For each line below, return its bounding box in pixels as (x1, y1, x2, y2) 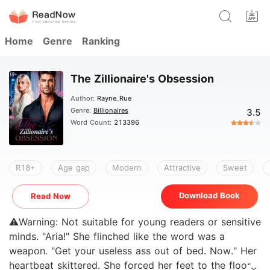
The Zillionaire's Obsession (70, 72, 214, 85)
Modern (112, 163, 142, 172)
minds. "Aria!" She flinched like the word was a (9, 230, 42, 242)
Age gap (58, 163, 90, 172)
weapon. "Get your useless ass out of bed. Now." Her (9, 245, 51, 257)
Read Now (31, 191, 71, 201)
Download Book (179, 190, 240, 200)
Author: (70, 94, 97, 102)
